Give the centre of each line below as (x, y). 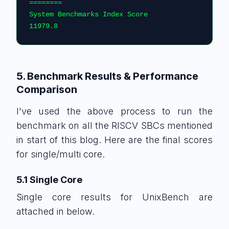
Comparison (47, 89)
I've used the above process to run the (114, 111)
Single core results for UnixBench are (114, 197)
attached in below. (55, 211)
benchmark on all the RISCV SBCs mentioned (114, 125)
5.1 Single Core (49, 180)
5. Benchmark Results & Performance (107, 76)
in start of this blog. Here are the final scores (114, 140)
